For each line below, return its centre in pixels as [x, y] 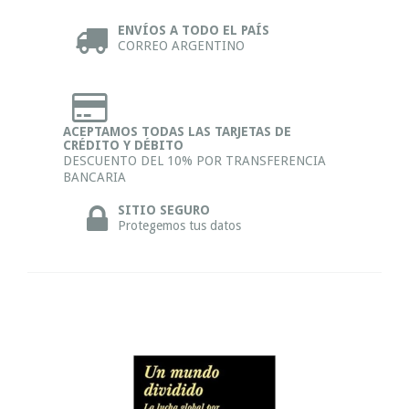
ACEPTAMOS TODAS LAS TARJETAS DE [177, 131]
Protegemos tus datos [179, 225]
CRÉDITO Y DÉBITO [123, 145]
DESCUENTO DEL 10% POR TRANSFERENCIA [194, 161]
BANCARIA [94, 177]
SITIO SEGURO [164, 210]
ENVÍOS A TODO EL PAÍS [194, 30]
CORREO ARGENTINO [181, 46]
